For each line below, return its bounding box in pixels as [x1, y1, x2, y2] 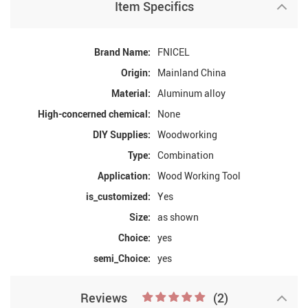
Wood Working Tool [157, 169, 241, 183]
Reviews [80, 289, 127, 307]
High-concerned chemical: [38, 107, 151, 121]
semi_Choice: [93, 252, 151, 265]
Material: [111, 87, 151, 100]
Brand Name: [94, 45, 151, 59]
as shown [157, 210, 199, 224]
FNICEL [157, 45, 190, 59]
